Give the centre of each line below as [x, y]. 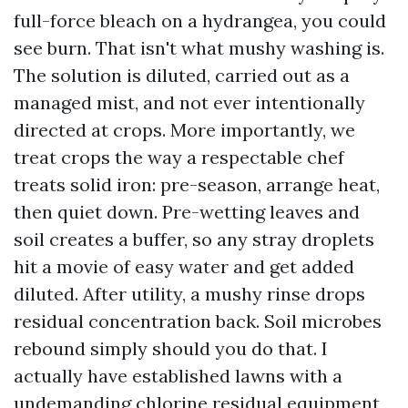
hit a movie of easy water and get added [184, 266]
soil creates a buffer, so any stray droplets [194, 239]
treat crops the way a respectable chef [179, 157]
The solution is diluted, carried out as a [182, 75]
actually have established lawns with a [178, 375]
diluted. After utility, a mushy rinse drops [189, 293]
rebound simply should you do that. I [171, 348]
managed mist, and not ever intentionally [189, 102]
